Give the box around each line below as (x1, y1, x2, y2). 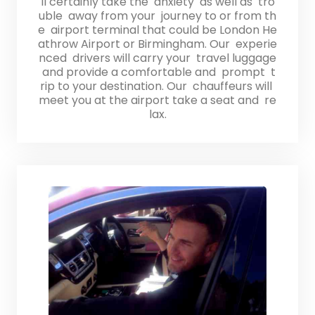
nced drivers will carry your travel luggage (39, 49, 276, 66)
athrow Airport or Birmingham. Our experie (38, 35, 277, 52)
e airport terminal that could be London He (38, 21, 277, 38)
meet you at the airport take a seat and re (39, 91, 276, 108)
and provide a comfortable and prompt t (39, 63, 276, 80)
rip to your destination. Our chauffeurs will (40, 77, 275, 94)
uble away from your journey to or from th (39, 7, 276, 24)
